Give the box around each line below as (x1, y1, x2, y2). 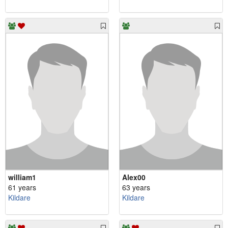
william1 (8, 172, 36, 183)
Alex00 (122, 172, 146, 183)
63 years (122, 182, 150, 193)
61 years (8, 182, 36, 193)
